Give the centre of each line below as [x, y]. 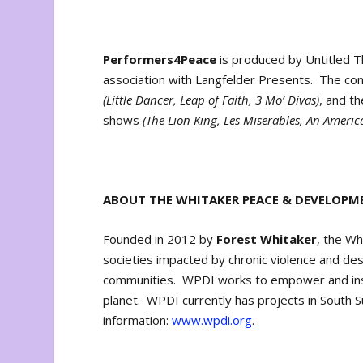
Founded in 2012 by [160, 239]
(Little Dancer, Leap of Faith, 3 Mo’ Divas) [211, 100]
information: [138, 320]
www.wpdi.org [212, 320]
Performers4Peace [160, 60]
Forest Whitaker [267, 239]
